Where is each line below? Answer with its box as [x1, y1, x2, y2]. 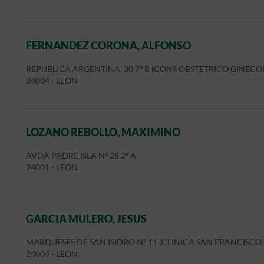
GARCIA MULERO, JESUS [26, 212, 147, 225]
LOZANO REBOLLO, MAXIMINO [26, 126, 180, 138]
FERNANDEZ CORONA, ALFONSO [26, 39, 191, 52]
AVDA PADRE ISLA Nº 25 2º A [26, 151, 136, 160]
